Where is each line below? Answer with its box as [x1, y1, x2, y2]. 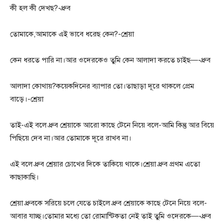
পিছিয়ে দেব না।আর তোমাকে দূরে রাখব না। [10, 133, 131, 143]
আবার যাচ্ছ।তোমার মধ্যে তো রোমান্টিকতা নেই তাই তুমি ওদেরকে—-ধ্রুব [10, 211, 211, 221]
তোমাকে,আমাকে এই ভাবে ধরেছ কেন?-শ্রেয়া [10, 29, 134, 39]
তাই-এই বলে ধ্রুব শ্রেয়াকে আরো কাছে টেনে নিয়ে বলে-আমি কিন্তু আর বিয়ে [10, 120, 214, 130]
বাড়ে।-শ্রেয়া [10, 94, 43, 104]
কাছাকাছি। [10, 172, 39, 182]
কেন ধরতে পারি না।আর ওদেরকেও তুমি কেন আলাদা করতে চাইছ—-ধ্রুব [10, 55, 210, 65]
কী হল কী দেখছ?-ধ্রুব [10, 3, 70, 13]
